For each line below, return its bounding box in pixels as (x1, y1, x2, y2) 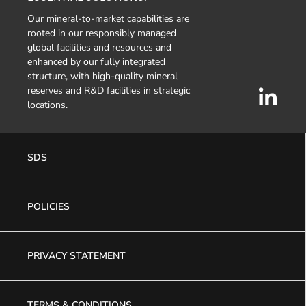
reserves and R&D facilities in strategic (27, 83, 190, 97)
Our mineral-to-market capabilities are (27, 12, 189, 25)
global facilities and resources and (27, 40, 171, 54)
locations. (27, 98, 68, 111)
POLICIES (27, 199, 70, 213)
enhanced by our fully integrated (27, 55, 165, 68)
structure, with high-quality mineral (27, 69, 178, 83)
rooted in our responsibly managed (27, 26, 176, 40)
